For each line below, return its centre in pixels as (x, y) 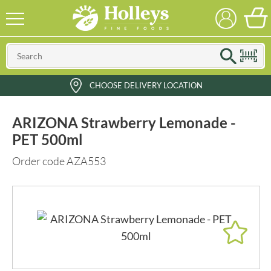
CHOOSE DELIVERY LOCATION (146, 85)
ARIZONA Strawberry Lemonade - (124, 122)
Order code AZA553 (59, 161)
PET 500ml (47, 139)
